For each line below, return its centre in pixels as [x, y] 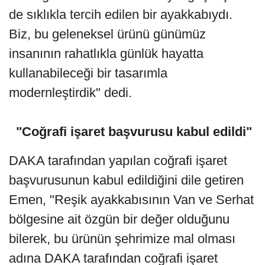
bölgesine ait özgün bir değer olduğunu [119, 219]
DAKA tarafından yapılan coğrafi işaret [118, 161]
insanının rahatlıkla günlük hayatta [106, 54]
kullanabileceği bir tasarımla [88, 73]
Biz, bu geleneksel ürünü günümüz [107, 34]
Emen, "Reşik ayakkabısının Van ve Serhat [131, 200]
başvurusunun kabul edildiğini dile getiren [126, 180]
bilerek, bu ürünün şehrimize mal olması [122, 239]
